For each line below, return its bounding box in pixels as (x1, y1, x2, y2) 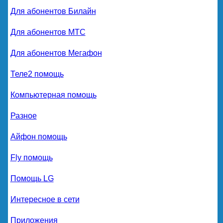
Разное (10, 111, 37, 120)
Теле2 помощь (10, 70, 64, 79)
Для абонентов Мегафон (10, 49, 102, 58)
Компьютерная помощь (10, 91, 97, 100)
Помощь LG (10, 174, 54, 183)
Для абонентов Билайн (10, 7, 96, 16)
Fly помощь (10, 153, 53, 162)
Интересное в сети (10, 195, 80, 204)
